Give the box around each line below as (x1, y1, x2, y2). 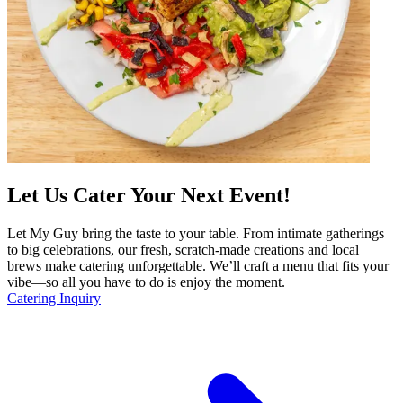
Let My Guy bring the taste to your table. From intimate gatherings (7, 226, 384, 242)
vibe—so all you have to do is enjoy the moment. (7, 274, 285, 291)
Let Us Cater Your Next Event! (7, 184, 291, 208)
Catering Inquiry (7, 291, 101, 307)
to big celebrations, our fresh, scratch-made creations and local (7, 242, 359, 258)
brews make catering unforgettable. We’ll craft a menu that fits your (7, 258, 389, 274)
